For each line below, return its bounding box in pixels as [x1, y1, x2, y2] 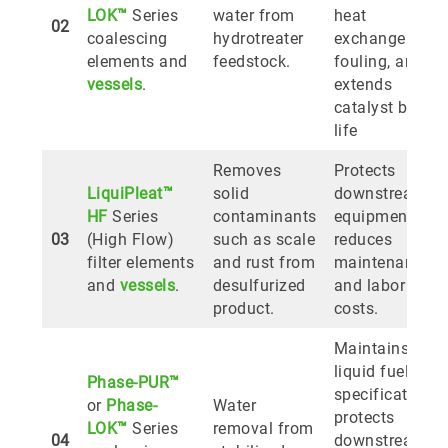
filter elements [86, 253, 194, 273]
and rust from [212, 253, 315, 273]
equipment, [333, 207, 417, 227]
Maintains [333, 339, 409, 359]
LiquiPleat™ [86, 184, 173, 204]
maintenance [333, 253, 431, 273]
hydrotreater [212, 29, 304, 49]
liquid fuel [333, 362, 409, 382]
